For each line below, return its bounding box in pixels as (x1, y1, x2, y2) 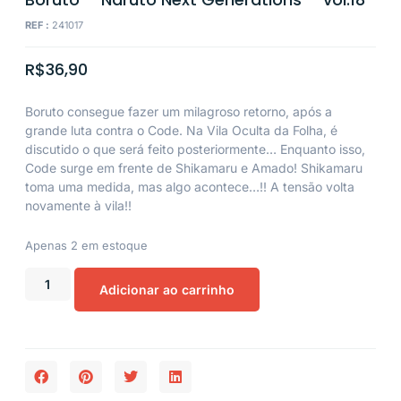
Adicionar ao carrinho (98, 282, 235, 298)
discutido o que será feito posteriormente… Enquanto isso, (25, 141, 365, 157)
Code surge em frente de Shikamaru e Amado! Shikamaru (25, 159, 363, 175)
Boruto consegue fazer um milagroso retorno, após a (25, 103, 332, 119)
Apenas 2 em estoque (25, 238, 148, 252)
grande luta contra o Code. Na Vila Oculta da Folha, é (25, 122, 337, 138)
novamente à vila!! (25, 197, 132, 213)
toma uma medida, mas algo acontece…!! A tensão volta (25, 178, 354, 194)
